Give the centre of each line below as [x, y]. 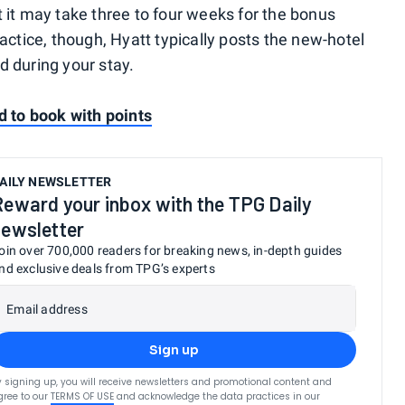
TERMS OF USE [83, 396]
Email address [47, 309]
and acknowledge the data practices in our [219, 396]
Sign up [174, 350]
